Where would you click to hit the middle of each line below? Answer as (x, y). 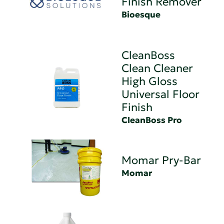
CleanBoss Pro (152, 120)
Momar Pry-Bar (161, 160)
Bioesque (141, 15)
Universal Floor (161, 94)
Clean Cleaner (157, 68)
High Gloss (150, 81)
